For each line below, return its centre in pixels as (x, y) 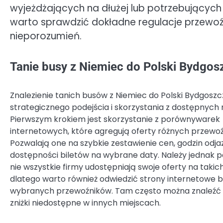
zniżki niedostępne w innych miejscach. (85, 203)
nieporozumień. (46, 36)
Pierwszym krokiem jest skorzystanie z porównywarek (115, 119)
